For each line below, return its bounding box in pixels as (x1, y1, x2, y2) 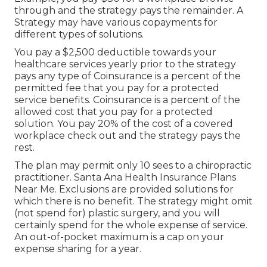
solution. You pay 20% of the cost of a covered (14, 117, 233, 129)
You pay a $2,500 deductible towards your (14, 46, 216, 58)
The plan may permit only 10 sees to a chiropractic (14, 159, 252, 171)
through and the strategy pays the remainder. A (14, 4, 243, 16)
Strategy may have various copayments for (14, 16, 218, 28)
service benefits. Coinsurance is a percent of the (14, 94, 240, 105)
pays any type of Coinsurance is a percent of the (14, 70, 241, 82)
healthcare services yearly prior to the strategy (14, 58, 236, 70)
